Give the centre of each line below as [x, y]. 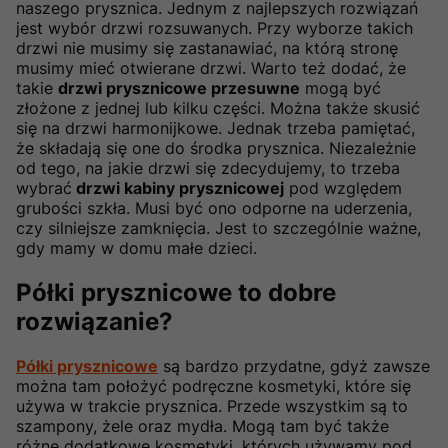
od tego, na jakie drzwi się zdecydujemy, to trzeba [208, 168]
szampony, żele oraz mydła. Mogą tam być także [202, 426]
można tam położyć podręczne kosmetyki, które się [213, 386]
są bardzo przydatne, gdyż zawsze [294, 366]
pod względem [343, 188]
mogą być [340, 88]
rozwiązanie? [97, 322]
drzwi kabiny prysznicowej [178, 188]
